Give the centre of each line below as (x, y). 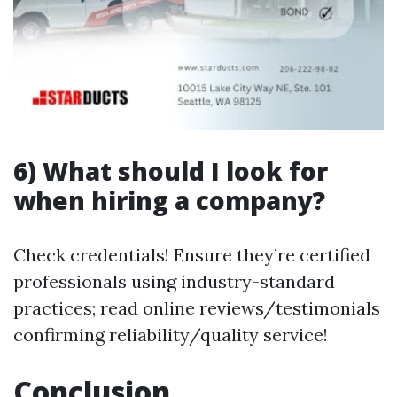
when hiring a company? (169, 200)
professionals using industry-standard (174, 281)
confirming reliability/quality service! (171, 335)
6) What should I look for (171, 171)
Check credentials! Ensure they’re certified (192, 255)
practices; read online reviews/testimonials (197, 308)
